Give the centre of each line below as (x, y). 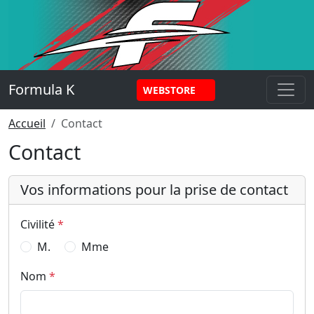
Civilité (37, 224)
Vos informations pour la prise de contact (154, 190)
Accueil (27, 123)
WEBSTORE (170, 90)
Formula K (41, 89)
